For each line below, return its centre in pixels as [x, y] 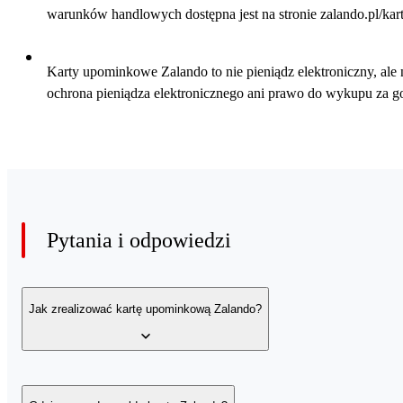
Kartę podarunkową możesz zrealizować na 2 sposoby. [177, 390]
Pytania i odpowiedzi [139, 241]
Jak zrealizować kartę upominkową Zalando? [145, 309]
